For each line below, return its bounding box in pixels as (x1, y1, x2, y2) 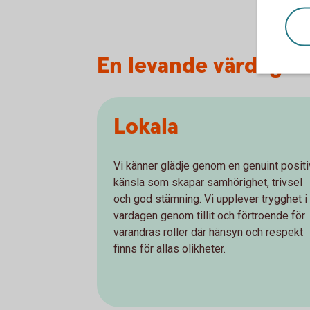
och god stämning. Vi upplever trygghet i (113, 192, 307, 206)
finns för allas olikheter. (113, 242, 226, 256)
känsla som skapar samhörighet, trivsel (113, 176, 302, 190)
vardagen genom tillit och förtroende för (113, 209, 305, 223)
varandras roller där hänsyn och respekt (113, 226, 303, 239)
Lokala (113, 112, 179, 143)
